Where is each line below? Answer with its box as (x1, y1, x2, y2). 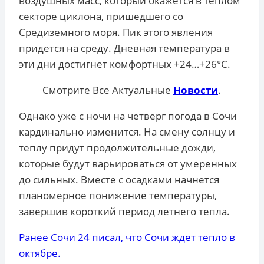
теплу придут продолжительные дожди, (19, 140, 216, 154)
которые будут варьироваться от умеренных (19, 156, 237, 170)
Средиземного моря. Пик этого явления (19, 25, 213, 39)
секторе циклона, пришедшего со (19, 9, 183, 23)
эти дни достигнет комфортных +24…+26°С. (19, 57, 230, 71)
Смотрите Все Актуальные (42, 82, 173, 97)
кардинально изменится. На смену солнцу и (19, 124, 235, 138)
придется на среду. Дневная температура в (19, 41, 230, 55)
